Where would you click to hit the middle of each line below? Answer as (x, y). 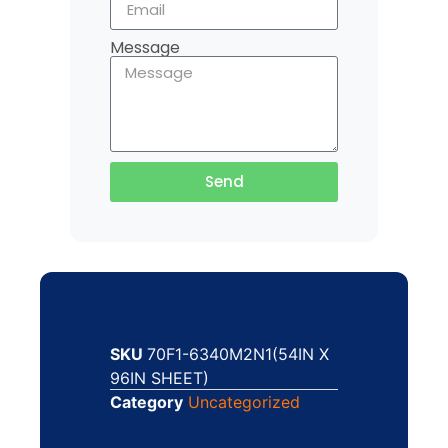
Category (146, 401)
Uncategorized (244, 401)
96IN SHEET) (159, 377)
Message (145, 47)
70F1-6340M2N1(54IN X (238, 353)
